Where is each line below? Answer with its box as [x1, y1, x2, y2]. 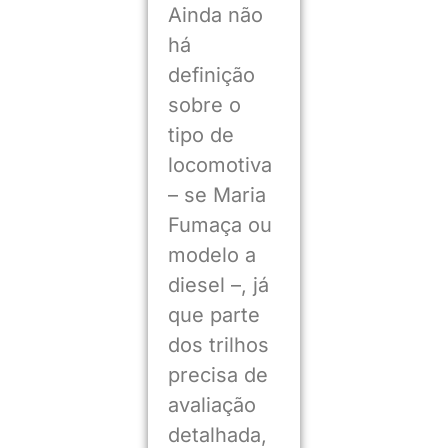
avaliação [167, 392, 256, 417]
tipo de [167, 122, 234, 147]
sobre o [167, 92, 241, 117]
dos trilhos [167, 332, 269, 357]
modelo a [167, 242, 256, 267]
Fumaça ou [167, 212, 272, 237]
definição [167, 62, 255, 87]
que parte [167, 302, 260, 327]
